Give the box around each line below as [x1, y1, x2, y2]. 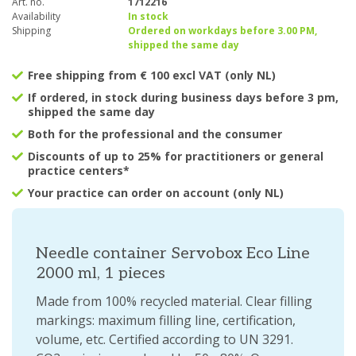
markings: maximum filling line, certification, [36, 311, 296, 330]
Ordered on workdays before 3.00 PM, [127, 24, 317, 38]
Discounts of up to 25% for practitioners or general [28, 149, 323, 164]
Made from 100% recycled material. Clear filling [36, 292, 312, 311]
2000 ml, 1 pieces [36, 264, 165, 284]
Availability [12, 10, 60, 24]
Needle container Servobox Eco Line [36, 244, 310, 264]
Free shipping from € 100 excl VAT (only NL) [28, 68, 276, 83]
